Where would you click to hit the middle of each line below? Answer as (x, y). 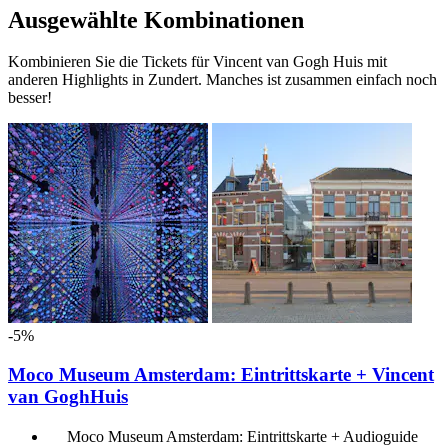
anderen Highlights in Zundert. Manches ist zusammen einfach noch (222, 80)
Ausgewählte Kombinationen (156, 19)
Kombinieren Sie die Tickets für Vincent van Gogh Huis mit (197, 62)
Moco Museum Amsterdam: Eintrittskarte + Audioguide (242, 436)
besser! (30, 98)
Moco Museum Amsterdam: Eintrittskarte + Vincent (221, 375)
